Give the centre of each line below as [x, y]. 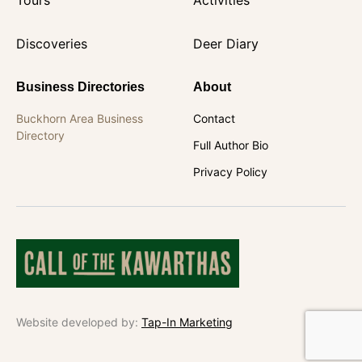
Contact [214, 118]
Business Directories [80, 86]
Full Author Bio [231, 145]
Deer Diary [226, 43]
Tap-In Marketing [187, 322]
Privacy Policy [230, 171]
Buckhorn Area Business [80, 118]
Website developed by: [79, 322]
